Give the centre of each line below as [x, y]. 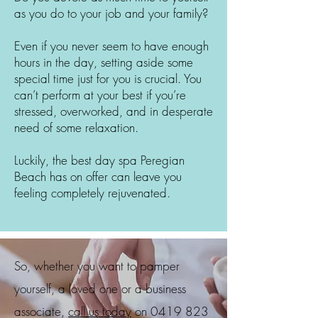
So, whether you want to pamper [97, 266]
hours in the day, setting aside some [104, 62]
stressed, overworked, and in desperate [114, 111]
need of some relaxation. [76, 127]
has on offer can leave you [114, 176]
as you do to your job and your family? [111, 13]
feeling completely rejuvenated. [92, 193]
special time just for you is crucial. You [108, 78]
